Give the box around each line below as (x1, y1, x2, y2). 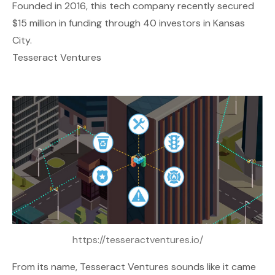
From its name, (12, 260, 80, 274)
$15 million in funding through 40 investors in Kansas (12, 16, 245, 29)
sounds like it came (169, 260, 256, 274)
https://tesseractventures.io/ (72, 233, 203, 247)
